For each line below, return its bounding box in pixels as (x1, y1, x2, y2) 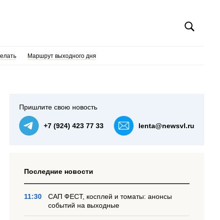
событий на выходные (48, 201, 120, 209)
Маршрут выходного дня (27, 53, 96, 59)
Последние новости (24, 167, 94, 175)
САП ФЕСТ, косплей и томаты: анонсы (48, 192, 172, 200)
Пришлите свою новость (19, 103, 98, 111)
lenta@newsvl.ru (138, 122, 194, 130)
